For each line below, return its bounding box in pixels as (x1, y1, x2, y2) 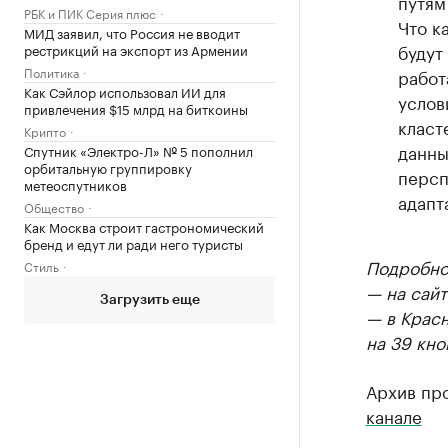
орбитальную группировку (24, 156, 192, 177)
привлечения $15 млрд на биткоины (24, 97, 248, 118)
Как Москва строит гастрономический (24, 215, 264, 236)
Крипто (24, 120, 66, 140)
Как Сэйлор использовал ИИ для (24, 80, 226, 101)
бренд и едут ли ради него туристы (24, 232, 243, 253)
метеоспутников (24, 173, 127, 194)
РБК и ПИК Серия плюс (24, 2, 156, 22)
